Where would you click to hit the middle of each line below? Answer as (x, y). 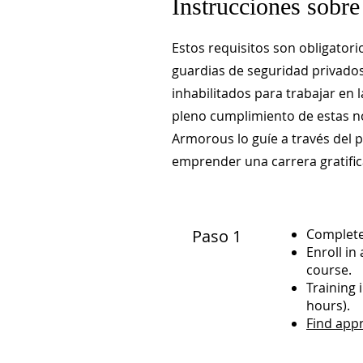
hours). (328, 305)
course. (329, 270)
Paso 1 (217, 236)
